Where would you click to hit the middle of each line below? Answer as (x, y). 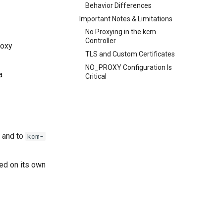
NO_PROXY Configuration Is (129, 67)
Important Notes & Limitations (126, 19)
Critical (96, 76)
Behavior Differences (118, 5)
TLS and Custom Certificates (130, 54)
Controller (101, 41)
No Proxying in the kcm (121, 32)
